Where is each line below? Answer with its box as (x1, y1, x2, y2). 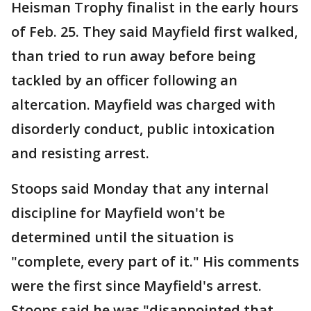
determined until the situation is (11, 228, 234, 247)
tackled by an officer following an (11, 71, 237, 90)
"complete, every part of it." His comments (11, 252, 299, 271)
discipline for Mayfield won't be (11, 203, 225, 223)
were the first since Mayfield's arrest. (11, 276, 262, 296)
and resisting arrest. (11, 144, 149, 163)
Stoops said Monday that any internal (11, 179, 269, 199)
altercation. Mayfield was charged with (11, 95, 276, 115)
